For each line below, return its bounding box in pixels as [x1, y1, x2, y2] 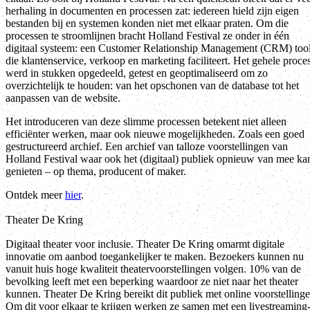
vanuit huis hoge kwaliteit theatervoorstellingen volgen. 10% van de [6, 262, 301, 275]
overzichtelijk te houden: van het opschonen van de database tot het [6, 79, 299, 91]
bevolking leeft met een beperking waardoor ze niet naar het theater [6, 275, 298, 287]
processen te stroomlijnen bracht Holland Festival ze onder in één [6, 29, 289, 42]
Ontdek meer [6, 188, 65, 201]
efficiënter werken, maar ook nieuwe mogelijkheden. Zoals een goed [6, 127, 304, 140]
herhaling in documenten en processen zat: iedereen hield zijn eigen [6, 4, 299, 17]
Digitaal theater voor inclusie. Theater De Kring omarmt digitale [6, 237, 284, 250]
